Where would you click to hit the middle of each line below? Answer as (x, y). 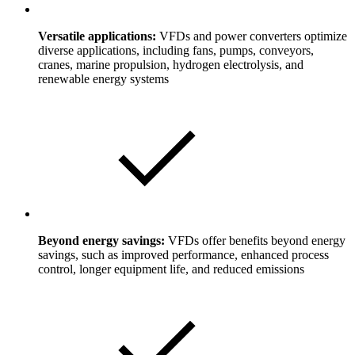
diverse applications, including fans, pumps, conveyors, (176, 50)
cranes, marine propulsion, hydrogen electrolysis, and (171, 64)
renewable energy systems (103, 78)
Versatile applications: (99, 36)
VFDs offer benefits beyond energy (257, 240)
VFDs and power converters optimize (253, 36)
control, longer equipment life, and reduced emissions (171, 269)
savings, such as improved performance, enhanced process (183, 254)
